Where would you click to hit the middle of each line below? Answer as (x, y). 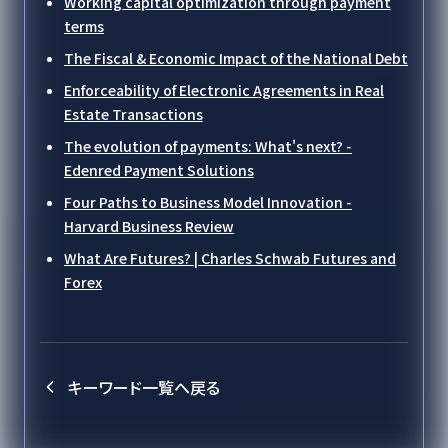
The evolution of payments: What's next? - (208, 146)
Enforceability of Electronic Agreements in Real (224, 90)
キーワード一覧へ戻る (144, 387)
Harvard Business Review (149, 226)
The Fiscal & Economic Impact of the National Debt (236, 58)
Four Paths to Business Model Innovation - (208, 202)
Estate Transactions (133, 114)
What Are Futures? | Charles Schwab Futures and (230, 258)
